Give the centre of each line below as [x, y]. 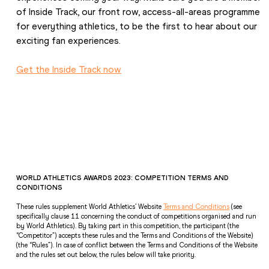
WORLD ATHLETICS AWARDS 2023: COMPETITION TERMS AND [123, 177]
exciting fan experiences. [70, 40]
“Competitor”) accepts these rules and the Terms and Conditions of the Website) [135, 235]
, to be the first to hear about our [186, 26]
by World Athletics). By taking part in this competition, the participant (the [128, 225]
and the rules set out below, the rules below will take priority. [107, 254]
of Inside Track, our [57, 11]
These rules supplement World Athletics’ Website [90, 206]
